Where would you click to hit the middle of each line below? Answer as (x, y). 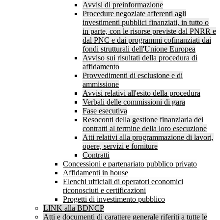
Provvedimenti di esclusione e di (133, 76)
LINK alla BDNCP (74, 208)
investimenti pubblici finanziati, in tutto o (146, 23)
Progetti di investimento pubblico (114, 199)
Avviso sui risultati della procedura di (140, 58)
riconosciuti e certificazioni (104, 191)
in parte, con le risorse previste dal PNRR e (149, 31)
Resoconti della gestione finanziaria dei (143, 120)
